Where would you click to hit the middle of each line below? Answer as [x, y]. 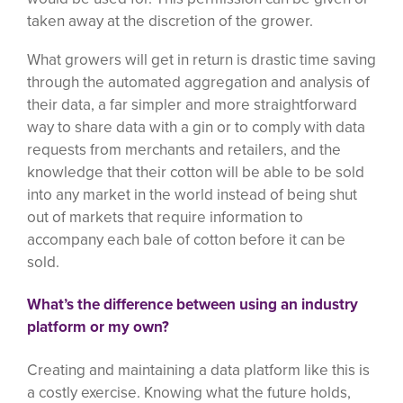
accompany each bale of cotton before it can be [186, 239]
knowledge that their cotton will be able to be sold [196, 171]
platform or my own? [98, 327]
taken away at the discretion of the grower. [170, 21]
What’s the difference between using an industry [193, 304]
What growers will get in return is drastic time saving [201, 59]
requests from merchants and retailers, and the [184, 149]
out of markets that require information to [165, 216]
